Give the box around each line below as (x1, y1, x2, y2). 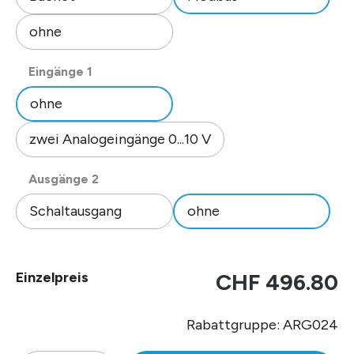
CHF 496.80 (216, 268, 338, 296)
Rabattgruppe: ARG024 (186, 315, 338, 333)
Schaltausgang (29, 201, 122, 220)
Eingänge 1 (28, 63, 92, 79)
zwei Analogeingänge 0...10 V (29, 130, 211, 148)
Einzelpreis (16, 268, 88, 286)
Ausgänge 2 (28, 171, 99, 186)
